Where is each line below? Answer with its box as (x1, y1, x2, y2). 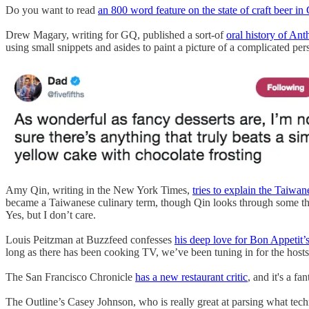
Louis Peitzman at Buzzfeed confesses (6, 234, 175, 246)
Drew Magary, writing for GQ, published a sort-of (6, 29, 226, 41)
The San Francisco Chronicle (6, 271, 135, 283)
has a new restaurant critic (135, 271, 248, 283)
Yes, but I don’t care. (6, 209, 96, 221)
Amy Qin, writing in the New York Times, (6, 184, 192, 197)
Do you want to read (6, 4, 98, 17)
